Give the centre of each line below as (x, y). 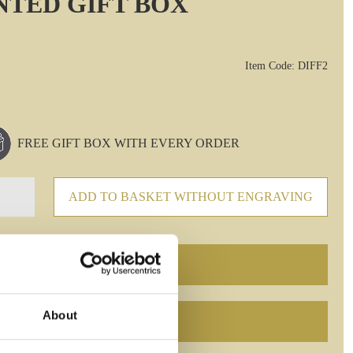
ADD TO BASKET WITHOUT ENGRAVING (191, 197)
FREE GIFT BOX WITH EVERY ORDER (128, 143)
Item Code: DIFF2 (286, 65)
